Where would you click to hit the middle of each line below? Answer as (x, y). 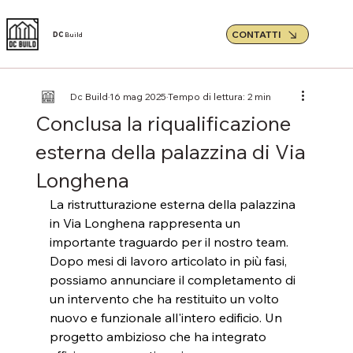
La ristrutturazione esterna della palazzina (174, 204)
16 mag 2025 (137, 97)
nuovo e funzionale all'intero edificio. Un (167, 318)
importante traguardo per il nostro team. (170, 242)
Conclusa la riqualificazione (163, 123)
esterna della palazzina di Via (170, 152)
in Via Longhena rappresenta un (146, 223)
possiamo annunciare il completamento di (174, 280)
